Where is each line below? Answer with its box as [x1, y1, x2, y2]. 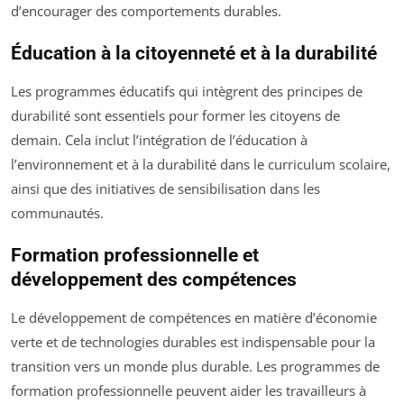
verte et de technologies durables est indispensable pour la [11, 333, 375, 352]
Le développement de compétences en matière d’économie [11, 308, 377, 327]
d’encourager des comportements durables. [11, 2, 281, 21]
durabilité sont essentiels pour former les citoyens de [11, 106, 340, 125]
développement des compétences [11, 269, 297, 291]
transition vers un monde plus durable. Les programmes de [11, 357, 380, 376]
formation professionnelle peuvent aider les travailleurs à [11, 381, 366, 400]
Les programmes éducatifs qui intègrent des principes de [11, 82, 363, 101]
